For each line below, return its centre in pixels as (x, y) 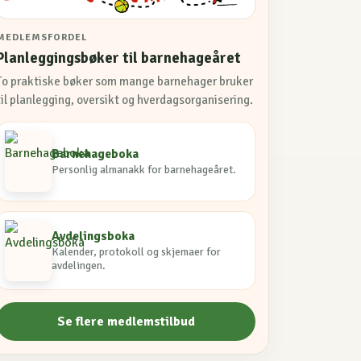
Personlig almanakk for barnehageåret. (144, 169)
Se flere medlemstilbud (126, 321)
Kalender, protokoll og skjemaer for (137, 252)
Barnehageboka (95, 154)
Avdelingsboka (93, 236)
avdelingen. (79, 266)
